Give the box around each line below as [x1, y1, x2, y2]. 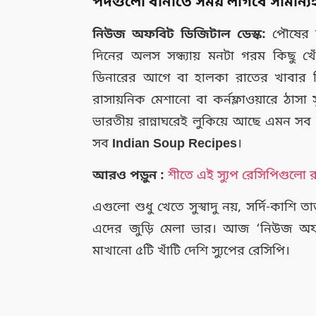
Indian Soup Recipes [112, 135, 238, 152]
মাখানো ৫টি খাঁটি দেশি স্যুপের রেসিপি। [92, 242, 291, 260]
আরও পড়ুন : [92, 166, 165, 184]
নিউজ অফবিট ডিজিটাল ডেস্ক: [92, 25, 267, 43]
